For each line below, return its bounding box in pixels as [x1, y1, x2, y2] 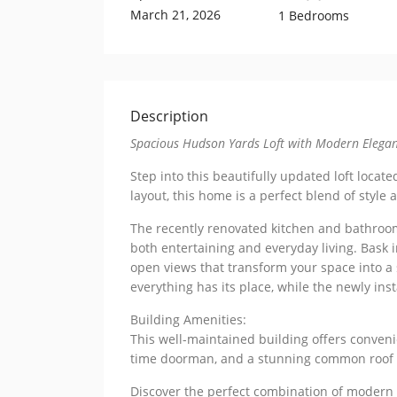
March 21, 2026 [130, 5, 221, 23]
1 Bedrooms [277, 6, 349, 24]
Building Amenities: [130, 310, 246, 328]
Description [130, 105, 208, 126]
